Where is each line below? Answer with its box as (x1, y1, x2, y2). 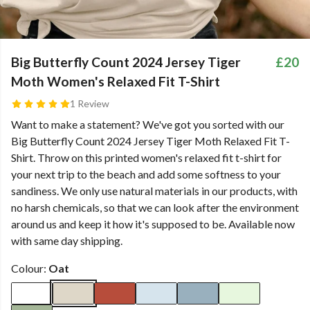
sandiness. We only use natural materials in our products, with (11, 184, 298, 197)
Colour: (11, 262, 48, 275)
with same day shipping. (11, 234, 122, 247)
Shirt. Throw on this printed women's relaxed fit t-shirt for (11, 151, 282, 164)
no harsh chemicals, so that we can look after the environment (11, 201, 299, 214)
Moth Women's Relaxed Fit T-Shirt (11, 73, 220, 89)
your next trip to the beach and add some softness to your (11, 167, 281, 181)
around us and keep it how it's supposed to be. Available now (11, 217, 295, 230)
